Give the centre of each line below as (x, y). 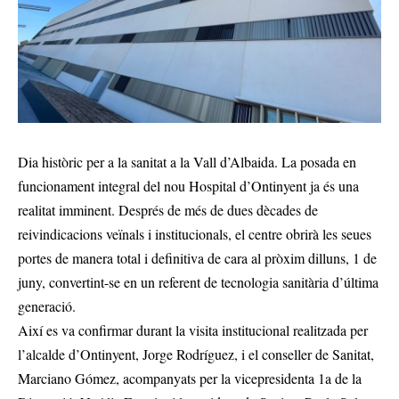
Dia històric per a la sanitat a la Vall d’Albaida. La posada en (187, 162)
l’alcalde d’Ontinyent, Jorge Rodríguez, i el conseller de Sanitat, (196, 354)
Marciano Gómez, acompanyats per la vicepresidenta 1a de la (190, 379)
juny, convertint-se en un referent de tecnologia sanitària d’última (198, 282)
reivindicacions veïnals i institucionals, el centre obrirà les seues (195, 234)
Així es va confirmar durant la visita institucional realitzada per (193, 330)
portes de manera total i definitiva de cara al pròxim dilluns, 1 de (197, 258)
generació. (47, 306)
